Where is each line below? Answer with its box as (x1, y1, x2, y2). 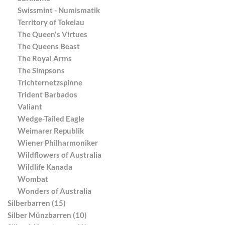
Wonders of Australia (18, 186, 91, 195)
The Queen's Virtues (18, 29, 87, 39)
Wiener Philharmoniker (18, 138, 98, 147)
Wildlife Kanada (18, 162, 72, 171)
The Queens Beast (18, 41, 80, 51)
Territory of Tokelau (18, 17, 84, 27)
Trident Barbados (18, 89, 77, 99)
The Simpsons (18, 65, 65, 75)
